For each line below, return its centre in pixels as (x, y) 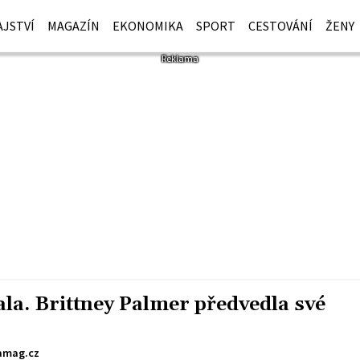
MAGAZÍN (74, 26)
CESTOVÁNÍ (281, 26)
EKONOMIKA (148, 26)
